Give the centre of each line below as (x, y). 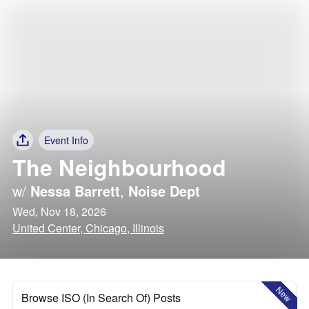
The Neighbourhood (119, 167)
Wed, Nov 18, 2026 (59, 211)
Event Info (66, 140)
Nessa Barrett (75, 191)
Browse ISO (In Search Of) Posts (101, 298)
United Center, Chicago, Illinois (88, 228)
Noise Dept (164, 191)
